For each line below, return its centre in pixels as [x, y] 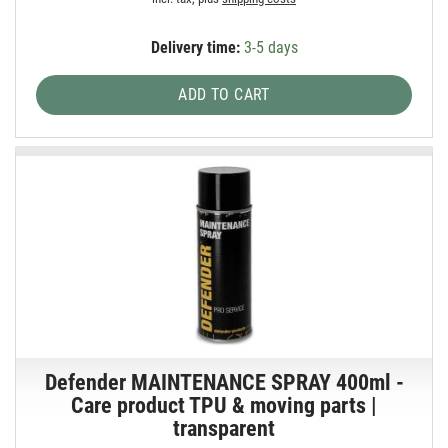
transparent [224, 429]
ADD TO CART [224, 94]
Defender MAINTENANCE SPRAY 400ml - [224, 383]
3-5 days [268, 47]
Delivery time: [195, 47]
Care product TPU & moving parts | [224, 406]
